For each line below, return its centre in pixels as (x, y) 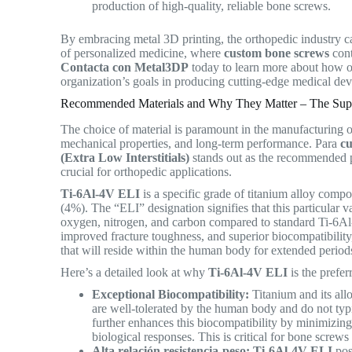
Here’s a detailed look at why (135, 273)
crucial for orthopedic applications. (150, 172)
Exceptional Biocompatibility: (171, 295)
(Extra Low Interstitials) (125, 158)
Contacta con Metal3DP (125, 68)
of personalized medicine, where (143, 53)
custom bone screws (277, 53)
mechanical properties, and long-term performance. (187, 144)
